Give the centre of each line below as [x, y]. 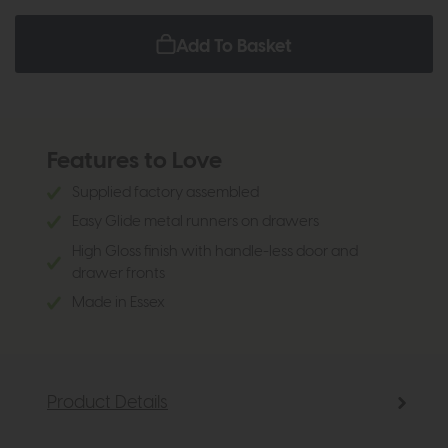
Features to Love [134, 161]
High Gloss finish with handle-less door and [215, 251]
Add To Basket [234, 46]
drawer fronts [118, 273]
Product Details [107, 402]
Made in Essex [118, 303]
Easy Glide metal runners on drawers [195, 222]
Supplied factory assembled [165, 192]
